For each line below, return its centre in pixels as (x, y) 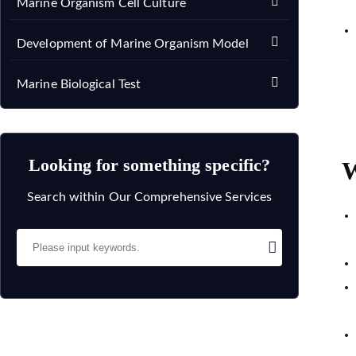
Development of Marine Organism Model (133, 44)
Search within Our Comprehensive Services (150, 197)
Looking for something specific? (150, 165)
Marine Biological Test (79, 84)
